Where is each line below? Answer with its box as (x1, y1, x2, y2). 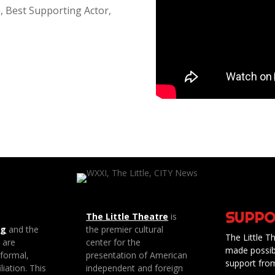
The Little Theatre (86, 211, 169, 223)
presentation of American (86, 249, 188, 261)
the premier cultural (86, 223, 164, 236)
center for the (86, 236, 141, 249)
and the (6, 223, 39, 236)
